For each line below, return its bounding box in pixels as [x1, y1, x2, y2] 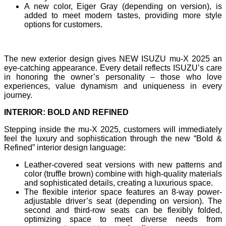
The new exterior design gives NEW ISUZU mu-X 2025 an [4, 54, 222, 63]
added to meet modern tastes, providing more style [24, 11, 222, 20]
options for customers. [24, 20, 102, 29]
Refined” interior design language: [4, 143, 126, 152]
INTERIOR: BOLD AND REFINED [4, 107, 129, 117]
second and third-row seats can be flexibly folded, [24, 205, 222, 214]
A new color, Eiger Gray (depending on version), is [24, 2, 222, 11]
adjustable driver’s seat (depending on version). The [24, 196, 222, 205]
